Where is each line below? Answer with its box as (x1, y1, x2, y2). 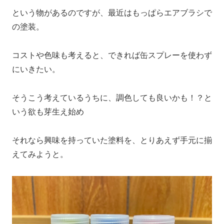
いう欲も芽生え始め (12, 107, 84, 116)
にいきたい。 (12, 65, 60, 74)
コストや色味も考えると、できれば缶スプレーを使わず (12, 51, 212, 60)
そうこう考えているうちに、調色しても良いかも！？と (12, 93, 212, 102)
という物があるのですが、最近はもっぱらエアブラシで (12, 8, 212, 17)
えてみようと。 (12, 149, 68, 158)
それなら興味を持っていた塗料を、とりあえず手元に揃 (12, 135, 212, 144)
